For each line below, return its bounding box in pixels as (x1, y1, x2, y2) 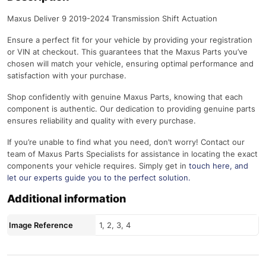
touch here (189, 161, 230, 171)
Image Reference (9, 220, 73, 230)
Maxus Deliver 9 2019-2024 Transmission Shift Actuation (7, 14, 217, 24)
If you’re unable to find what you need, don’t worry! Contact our (7, 137, 245, 147)
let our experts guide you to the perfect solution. (7, 173, 191, 183)
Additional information (7, 192, 126, 205)
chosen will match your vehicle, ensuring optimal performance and (7, 59, 254, 69)
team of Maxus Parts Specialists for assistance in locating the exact (7, 149, 258, 159)
